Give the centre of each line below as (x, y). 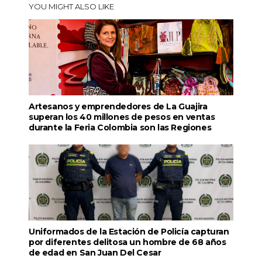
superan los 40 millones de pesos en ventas (122, 117)
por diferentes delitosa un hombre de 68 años (127, 242)
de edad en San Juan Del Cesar (95, 253)
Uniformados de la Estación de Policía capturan (129, 232)
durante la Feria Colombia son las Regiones (120, 128)
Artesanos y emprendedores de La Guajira (118, 107)
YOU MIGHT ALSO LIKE (71, 7)
